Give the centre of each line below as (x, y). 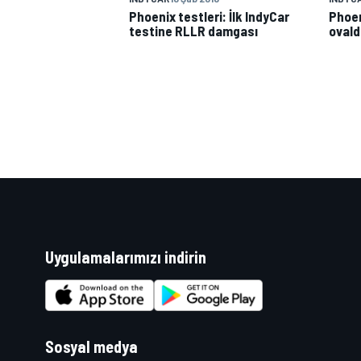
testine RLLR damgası (193, 30)
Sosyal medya (91, 347)
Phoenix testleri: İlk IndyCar (209, 16)
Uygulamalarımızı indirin (126, 257)
